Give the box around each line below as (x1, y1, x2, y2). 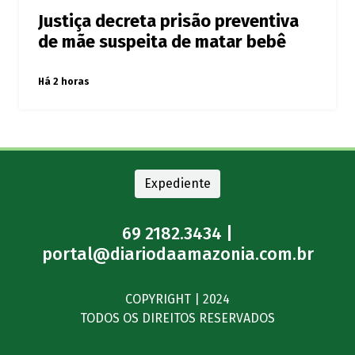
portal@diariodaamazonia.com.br (41, 244, 314, 265)
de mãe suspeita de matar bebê (38, 32, 286, 53)
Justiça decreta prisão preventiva (38, 11, 299, 32)
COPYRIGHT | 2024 (125, 292, 230, 307)
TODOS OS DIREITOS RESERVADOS (80, 311, 275, 326)
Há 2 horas (38, 76, 90, 88)
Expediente (144, 176, 211, 192)
